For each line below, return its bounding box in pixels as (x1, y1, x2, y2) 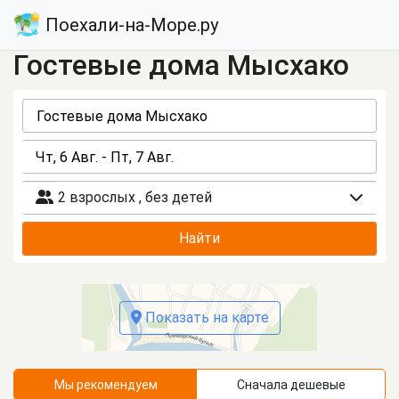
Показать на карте (141, 308, 269, 326)
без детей (145, 189, 212, 206)
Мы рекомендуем (76, 378, 158, 392)
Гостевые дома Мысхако (13, 48, 349, 82)
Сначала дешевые (289, 378, 346, 392)
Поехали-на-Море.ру (41, 14, 218, 36)
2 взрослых (58, 189, 139, 206)
